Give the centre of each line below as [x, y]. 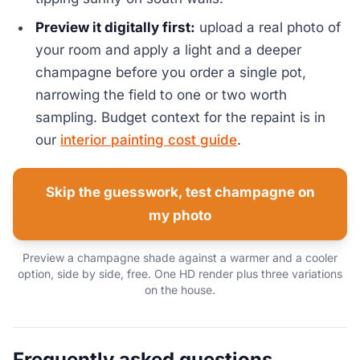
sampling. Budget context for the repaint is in [181, 117]
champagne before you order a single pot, [171, 72]
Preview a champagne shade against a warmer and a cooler [180, 257]
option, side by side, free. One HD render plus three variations [180, 273]
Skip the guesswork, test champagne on [180, 192]
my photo [180, 215]
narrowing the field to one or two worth [162, 94]
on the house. [180, 289]
